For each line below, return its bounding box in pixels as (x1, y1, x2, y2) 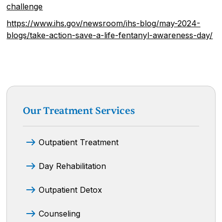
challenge (6, 1, 43, 11)
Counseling (39, 208, 81, 219)
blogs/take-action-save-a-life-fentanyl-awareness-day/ (6, 30, 213, 40)
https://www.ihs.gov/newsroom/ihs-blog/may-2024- (6, 18, 201, 28)
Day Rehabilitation (39, 161, 107, 171)
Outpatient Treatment (39, 137, 119, 147)
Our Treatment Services (23, 104, 135, 117)
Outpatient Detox (39, 184, 103, 195)
